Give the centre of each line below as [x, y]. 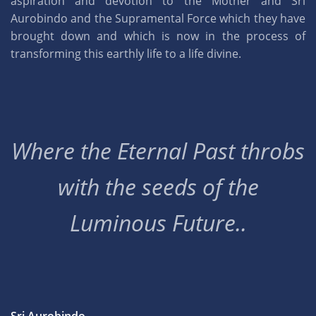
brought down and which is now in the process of [158, 36]
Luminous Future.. [158, 223]
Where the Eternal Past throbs [158, 151]
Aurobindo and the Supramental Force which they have [158, 19]
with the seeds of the [158, 187]
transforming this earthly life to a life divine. [126, 54]
